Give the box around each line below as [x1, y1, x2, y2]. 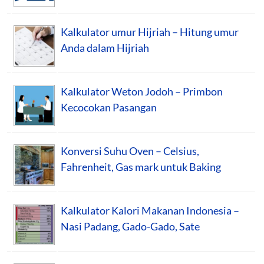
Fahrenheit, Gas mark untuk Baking [61, 160, 221, 173]
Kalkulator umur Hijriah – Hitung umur [61, 25, 239, 38]
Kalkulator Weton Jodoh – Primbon [61, 84, 223, 98]
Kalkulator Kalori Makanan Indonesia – [61, 203, 239, 217]
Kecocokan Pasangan [61, 100, 157, 114]
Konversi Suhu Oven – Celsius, [61, 144, 199, 157]
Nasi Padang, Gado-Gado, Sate [61, 219, 200, 233]
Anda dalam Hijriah [61, 41, 149, 54]
